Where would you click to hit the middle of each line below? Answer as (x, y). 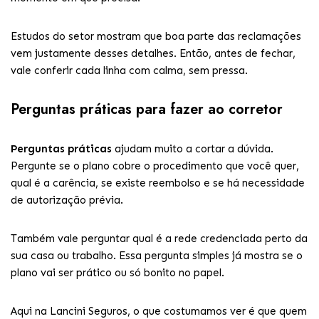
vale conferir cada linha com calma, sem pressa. (129, 70)
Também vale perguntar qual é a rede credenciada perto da (159, 239)
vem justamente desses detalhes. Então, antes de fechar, (153, 53)
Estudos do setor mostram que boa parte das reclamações (156, 36)
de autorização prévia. (67, 200)
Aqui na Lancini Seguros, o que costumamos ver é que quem (159, 311)
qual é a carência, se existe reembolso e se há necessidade (158, 183)
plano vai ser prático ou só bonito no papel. (117, 273)
